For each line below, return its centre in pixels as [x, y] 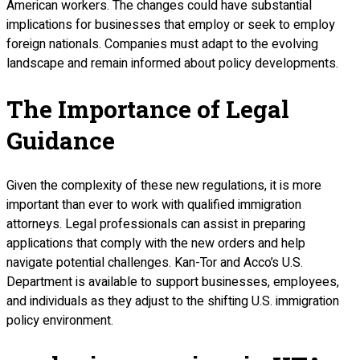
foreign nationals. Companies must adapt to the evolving [162, 44]
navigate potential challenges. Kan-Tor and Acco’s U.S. [155, 262]
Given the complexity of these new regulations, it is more [164, 185]
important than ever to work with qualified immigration [154, 205]
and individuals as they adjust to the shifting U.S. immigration [173, 301]
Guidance [61, 140]
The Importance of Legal [148, 108]
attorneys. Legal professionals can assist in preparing [156, 224]
